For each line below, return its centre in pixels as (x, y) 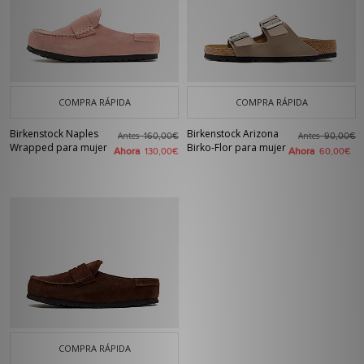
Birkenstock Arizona (233, 134)
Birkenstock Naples (54, 134)
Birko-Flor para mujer (236, 147)
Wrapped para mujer (58, 147)
